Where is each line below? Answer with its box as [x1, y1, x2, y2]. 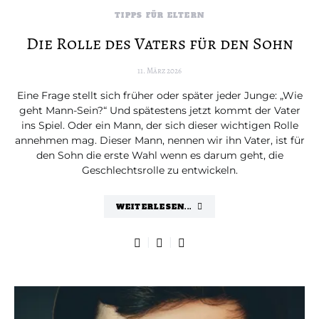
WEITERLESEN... [115, 202, 192, 211]
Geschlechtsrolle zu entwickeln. [81, 164, 238, 177]
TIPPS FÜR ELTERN [115, 11, 204, 20]
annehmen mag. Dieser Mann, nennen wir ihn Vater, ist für [14, 134, 305, 147]
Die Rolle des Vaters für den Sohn [26, 32, 293, 55]
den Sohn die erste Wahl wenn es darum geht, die [36, 149, 283, 162]
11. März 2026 [137, 66, 182, 76]
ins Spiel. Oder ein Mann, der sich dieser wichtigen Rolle [21, 119, 298, 132]
